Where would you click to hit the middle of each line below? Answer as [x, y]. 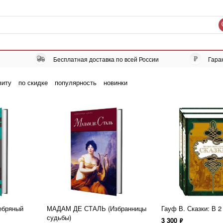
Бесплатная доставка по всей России [106, 59]
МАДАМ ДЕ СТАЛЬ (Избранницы [97, 208]
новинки [115, 82]
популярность [76, 82]
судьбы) [59, 217]
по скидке [33, 82]
